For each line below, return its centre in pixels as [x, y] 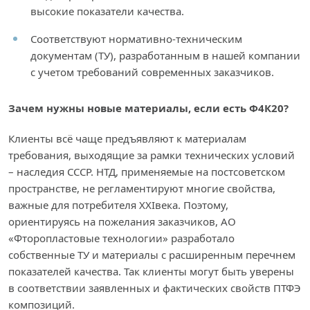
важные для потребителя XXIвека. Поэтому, [118, 205]
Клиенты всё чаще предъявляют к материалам [127, 139]
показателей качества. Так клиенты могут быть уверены [151, 272]
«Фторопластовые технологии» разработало [121, 238]
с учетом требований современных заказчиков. [152, 72]
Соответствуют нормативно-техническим [136, 39]
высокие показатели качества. [107, 11]
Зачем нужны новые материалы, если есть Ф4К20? [148, 108]
